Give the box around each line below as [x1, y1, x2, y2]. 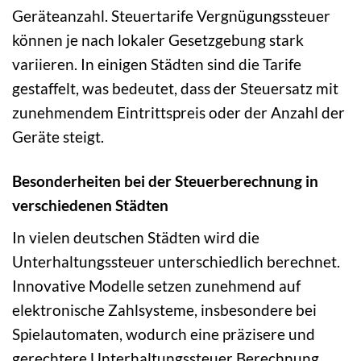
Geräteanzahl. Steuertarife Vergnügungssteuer [12, 6, 330, 26]
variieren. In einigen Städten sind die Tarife [12, 55, 301, 74]
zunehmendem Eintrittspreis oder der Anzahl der [12, 103, 345, 122]
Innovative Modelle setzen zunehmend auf [12, 276, 301, 295]
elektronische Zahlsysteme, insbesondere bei [12, 300, 317, 319]
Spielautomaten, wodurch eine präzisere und [12, 324, 315, 343]
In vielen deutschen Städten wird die [12, 227, 259, 247]
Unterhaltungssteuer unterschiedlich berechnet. [12, 251, 340, 271]
